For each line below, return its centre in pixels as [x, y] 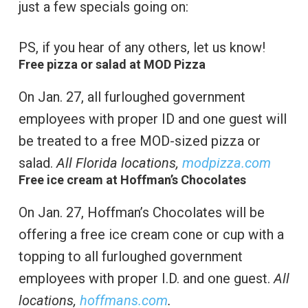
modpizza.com [226, 163]
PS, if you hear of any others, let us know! [142, 48]
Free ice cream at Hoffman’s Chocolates [132, 180]
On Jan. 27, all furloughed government [132, 97]
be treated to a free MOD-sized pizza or [139, 141]
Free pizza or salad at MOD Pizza [112, 65]
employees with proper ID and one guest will [152, 119]
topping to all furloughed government [130, 257]
